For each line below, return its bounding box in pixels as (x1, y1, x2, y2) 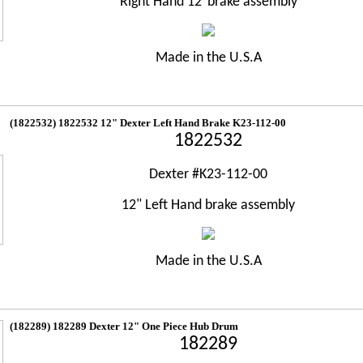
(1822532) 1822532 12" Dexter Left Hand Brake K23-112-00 (10, 117, 286, 129)
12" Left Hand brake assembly (122, 198, 295, 213)
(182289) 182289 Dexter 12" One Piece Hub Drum (10, 320, 238, 332)
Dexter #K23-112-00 (149, 167, 267, 182)
